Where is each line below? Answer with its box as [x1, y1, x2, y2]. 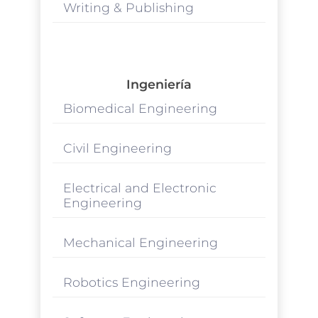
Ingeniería [126, 76, 192, 92]
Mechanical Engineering [62, 234, 218, 250]
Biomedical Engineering [62, 100, 217, 116]
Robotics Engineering [62, 274, 200, 290]
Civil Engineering [62, 140, 172, 155]
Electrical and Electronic [62, 180, 216, 195]
